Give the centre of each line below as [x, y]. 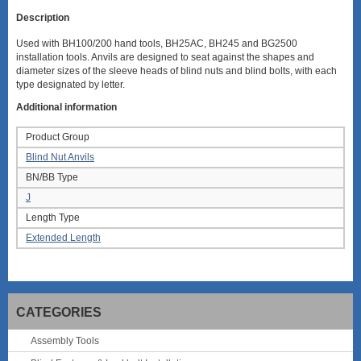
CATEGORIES [59, 313]
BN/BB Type [52, 178]
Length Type [53, 218]
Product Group [58, 137]
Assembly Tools [65, 341]
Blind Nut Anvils [60, 158]
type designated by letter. [71, 85]
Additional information [66, 108]
